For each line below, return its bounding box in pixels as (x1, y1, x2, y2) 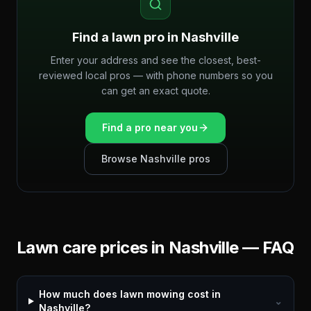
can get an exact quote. (101, 85, 210, 96)
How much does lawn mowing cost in (38, 288, 221, 300)
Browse (101, 153, 140, 165)
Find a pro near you (102, 121, 198, 133)
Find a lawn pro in (72, 30, 181, 44)
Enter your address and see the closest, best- (50, 54, 261, 66)
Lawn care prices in (17, 237, 169, 258)
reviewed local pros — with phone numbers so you (38, 69, 273, 81)
